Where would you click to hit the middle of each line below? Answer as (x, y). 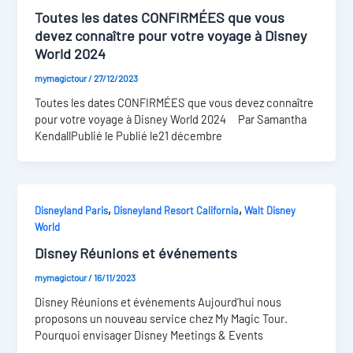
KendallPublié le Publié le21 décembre (129, 136)
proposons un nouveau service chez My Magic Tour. (162, 318)
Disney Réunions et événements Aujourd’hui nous (158, 301)
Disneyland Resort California (176, 211)
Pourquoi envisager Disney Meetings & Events (149, 334)
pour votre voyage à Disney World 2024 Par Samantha (171, 119)
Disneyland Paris (72, 211)
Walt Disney (270, 211)
